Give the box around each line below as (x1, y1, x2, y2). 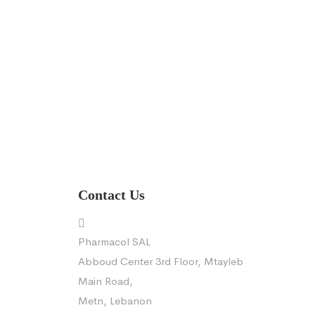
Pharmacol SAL (78, 235, 150, 249)
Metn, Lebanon (78, 294, 152, 308)
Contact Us (78, 187, 145, 203)
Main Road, (78, 274, 133, 288)
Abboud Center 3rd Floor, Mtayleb (78, 255, 243, 269)
